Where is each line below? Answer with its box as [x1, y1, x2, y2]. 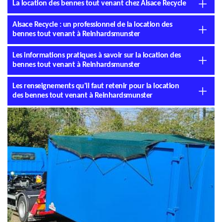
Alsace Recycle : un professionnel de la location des [12, 21, 172, 29]
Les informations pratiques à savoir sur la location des [12, 52, 181, 59]
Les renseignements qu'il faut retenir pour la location [12, 82, 179, 90]
